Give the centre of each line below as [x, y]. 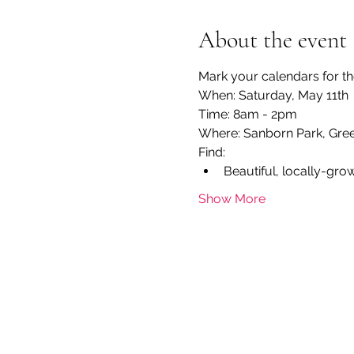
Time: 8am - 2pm [247, 114]
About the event [272, 40]
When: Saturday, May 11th [273, 95]
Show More [232, 199]
